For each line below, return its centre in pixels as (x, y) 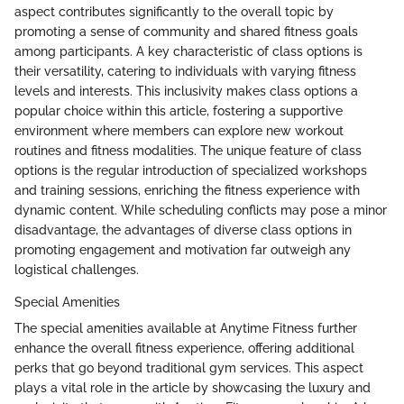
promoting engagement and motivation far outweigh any (183, 249)
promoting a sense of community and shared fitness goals (186, 31)
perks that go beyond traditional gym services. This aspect (189, 367)
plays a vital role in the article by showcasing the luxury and (193, 387)
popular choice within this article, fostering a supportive (179, 110)
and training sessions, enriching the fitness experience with (187, 190)
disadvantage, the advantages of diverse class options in (183, 230)
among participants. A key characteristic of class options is (188, 51)
